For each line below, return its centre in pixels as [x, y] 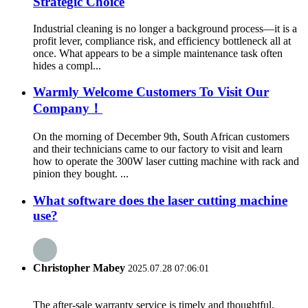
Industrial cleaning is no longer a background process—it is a [165, 28]
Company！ [68, 109]
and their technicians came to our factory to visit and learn [158, 148]
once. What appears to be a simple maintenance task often [158, 53]
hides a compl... [67, 65]
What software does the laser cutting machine [160, 200]
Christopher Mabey [80, 267]
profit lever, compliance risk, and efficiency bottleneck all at [162, 41]
